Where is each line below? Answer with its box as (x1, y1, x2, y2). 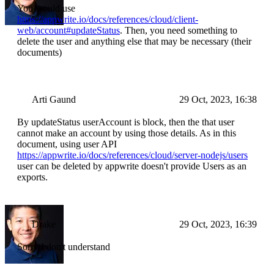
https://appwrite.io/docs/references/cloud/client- (17, 14, 198, 25)
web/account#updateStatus (17, 25, 120, 36)
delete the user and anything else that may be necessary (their (17, 36, 251, 47)
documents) (17, 47, 62, 58)
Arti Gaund (32, 94, 76, 105)
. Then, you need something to (120, 25, 237, 36)
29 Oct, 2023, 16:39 (179, 219, 257, 230)
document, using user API (17, 139, 117, 150)
